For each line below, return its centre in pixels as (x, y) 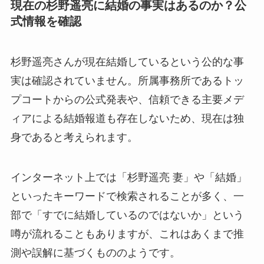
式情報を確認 (46, 21)
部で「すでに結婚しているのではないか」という (127, 215)
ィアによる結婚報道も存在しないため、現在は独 (127, 118)
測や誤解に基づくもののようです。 (95, 253)
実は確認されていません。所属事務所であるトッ (127, 80)
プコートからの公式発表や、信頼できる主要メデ (127, 99)
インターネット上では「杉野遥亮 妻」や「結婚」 (128, 177)
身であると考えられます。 (74, 137)
